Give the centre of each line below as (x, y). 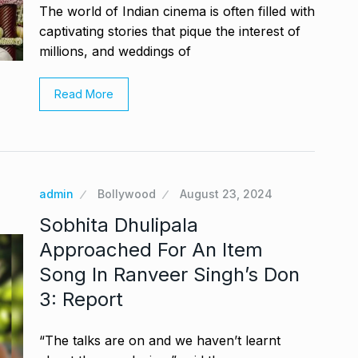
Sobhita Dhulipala (119, 225)
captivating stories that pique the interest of (170, 31)
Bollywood (127, 194)
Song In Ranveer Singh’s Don (169, 274)
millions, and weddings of (115, 51)
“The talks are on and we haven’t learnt (160, 340)
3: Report (81, 299)
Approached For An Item (151, 250)
